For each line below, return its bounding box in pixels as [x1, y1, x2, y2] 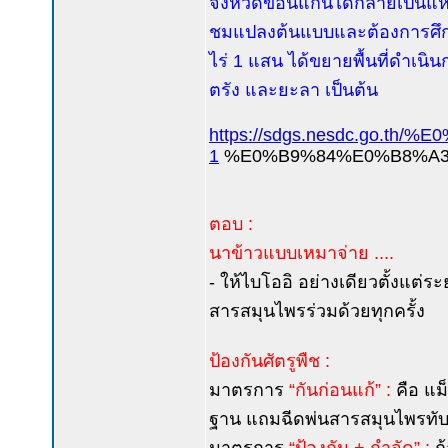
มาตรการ [209, 380, 289, 400]
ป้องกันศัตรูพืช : [209, 351, 330, 371]
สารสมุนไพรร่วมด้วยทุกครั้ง [209, 301, 425, 321]
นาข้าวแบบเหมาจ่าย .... [209, 243, 394, 263]
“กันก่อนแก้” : [289, 380, 391, 400]
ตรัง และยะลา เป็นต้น [209, 80, 378, 100]
